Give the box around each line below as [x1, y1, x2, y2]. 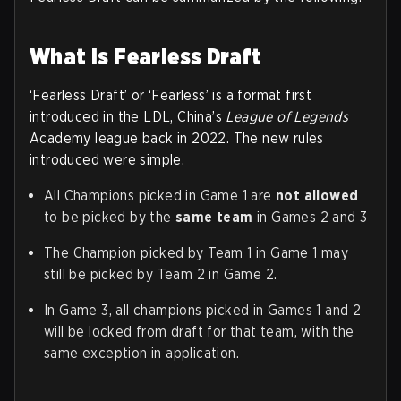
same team [175, 208, 253, 226]
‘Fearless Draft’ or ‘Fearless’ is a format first [30, 86, 312, 104]
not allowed [276, 186, 359, 204]
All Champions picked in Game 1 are [44, 186, 276, 204]
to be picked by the [44, 208, 175, 226]
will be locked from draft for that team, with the [44, 322, 354, 340]
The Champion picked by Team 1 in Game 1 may [44, 243, 349, 261]
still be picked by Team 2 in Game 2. [44, 265, 277, 283]
